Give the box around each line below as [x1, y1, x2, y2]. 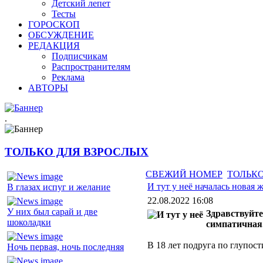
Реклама [52, 72, 85, 82]
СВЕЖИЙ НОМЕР [146, 169, 222, 180]
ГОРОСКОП [28, 19, 80, 29]
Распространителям [52, 62, 130, 72]
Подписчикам [52, 51, 107, 61]
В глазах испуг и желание [7, 182, 110, 193]
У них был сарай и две [7, 207, 97, 217]
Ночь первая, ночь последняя [7, 242, 124, 252]
